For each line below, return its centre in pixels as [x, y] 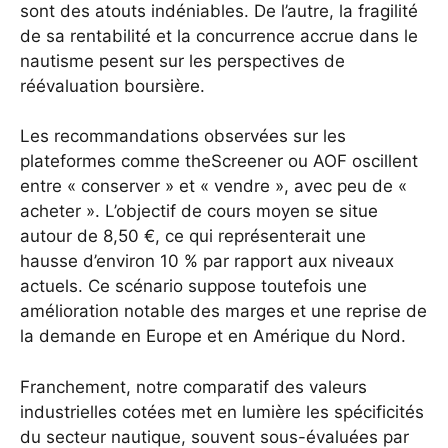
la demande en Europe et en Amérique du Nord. [213, 336]
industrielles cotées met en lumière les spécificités [222, 411]
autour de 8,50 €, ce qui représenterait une [193, 236]
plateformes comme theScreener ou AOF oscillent [219, 161]
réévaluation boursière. [112, 85]
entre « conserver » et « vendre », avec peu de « [213, 186]
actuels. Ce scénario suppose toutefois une [193, 286]
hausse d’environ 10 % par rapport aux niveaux [207, 261]
